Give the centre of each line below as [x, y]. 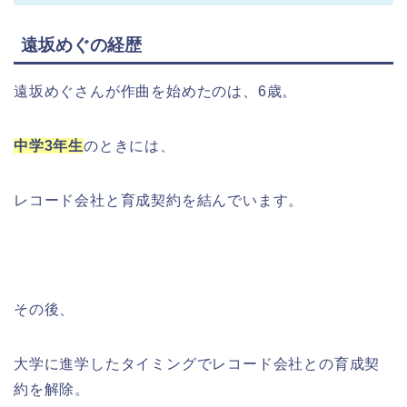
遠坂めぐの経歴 [81, 45]
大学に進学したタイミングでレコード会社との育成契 [197, 363]
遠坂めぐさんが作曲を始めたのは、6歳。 [156, 91]
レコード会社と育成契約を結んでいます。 [159, 200]
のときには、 [129, 145]
